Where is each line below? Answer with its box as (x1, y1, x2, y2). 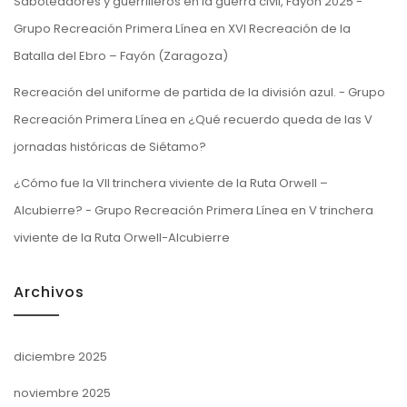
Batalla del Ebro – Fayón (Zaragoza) (14, 46, 228, 65)
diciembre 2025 (14, 347, 107, 365)
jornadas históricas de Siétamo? (14, 137, 206, 155)
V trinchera (309, 201, 373, 219)
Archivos (14, 281, 84, 303)
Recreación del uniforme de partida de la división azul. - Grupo (14, 83, 385, 101)
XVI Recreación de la (228, 19, 351, 37)
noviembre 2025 (14, 383, 111, 402)
